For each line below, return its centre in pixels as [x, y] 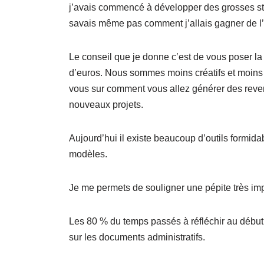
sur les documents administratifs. [138, 237]
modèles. [88, 154]
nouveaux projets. [106, 104]
